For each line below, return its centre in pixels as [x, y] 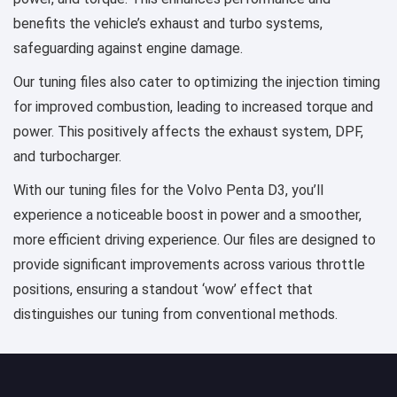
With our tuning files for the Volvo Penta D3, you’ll [168, 190]
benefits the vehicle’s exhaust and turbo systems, [168, 23]
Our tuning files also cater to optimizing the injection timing [197, 82]
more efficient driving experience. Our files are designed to [195, 239]
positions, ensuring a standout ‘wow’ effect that [163, 289]
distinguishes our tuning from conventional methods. [175, 314]
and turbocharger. [67, 156]
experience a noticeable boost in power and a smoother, [187, 214]
